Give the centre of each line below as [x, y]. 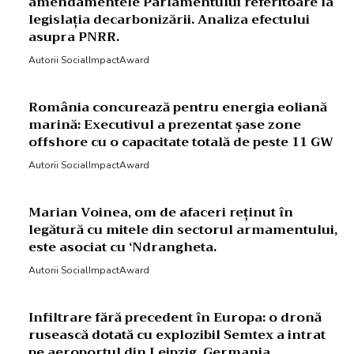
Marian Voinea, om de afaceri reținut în [161, 213]
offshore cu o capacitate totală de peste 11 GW [181, 143]
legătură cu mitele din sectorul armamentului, [183, 230]
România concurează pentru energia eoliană [178, 108]
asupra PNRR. [74, 38]
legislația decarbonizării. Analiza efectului [169, 20]
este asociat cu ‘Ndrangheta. [122, 248]
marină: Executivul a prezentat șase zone [165, 125]
